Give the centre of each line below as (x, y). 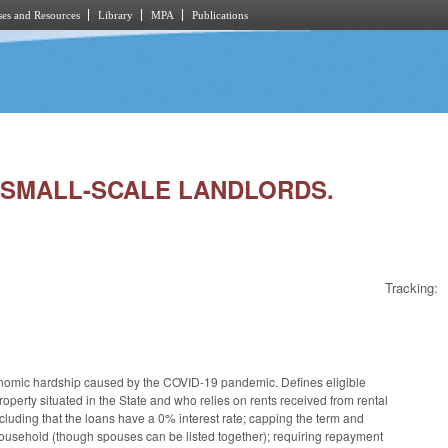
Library (115, 15)
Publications (220, 15)
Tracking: (411, 288)
